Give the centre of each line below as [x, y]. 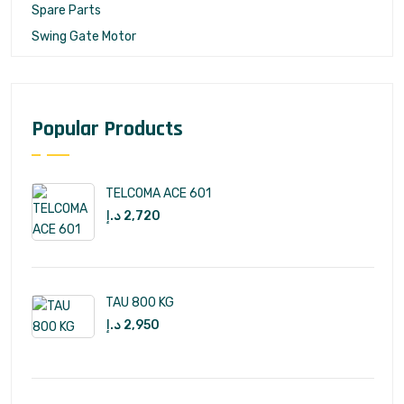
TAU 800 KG [140, 303]
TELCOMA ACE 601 [158, 194]
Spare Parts [66, 10]
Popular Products [107, 129]
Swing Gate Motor [84, 37]
